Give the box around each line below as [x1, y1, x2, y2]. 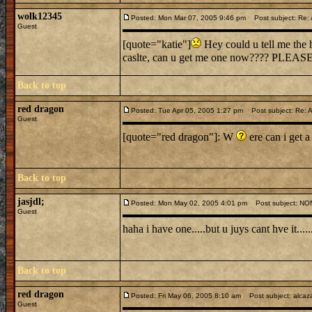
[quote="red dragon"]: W [123, 131, 236, 143]
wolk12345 [17, 11, 62, 22]
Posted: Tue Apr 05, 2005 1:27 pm [131, 107, 243, 114]
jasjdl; [17, 196, 45, 207]
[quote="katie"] [123, 38, 191, 50]
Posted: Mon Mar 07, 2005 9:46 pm [131, 14, 246, 22]
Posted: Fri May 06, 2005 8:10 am [131, 292, 241, 299]
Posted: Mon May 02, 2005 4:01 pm [131, 199, 247, 207]
